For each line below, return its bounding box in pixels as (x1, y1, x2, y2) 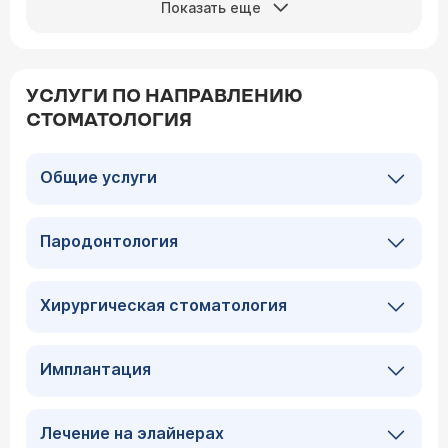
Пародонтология (40, 231, 178, 251)
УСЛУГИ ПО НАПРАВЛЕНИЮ (26, 86, 303, 107)
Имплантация (40, 359, 151, 379)
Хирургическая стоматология (40, 295, 287, 315)
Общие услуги (40, 167, 157, 187)
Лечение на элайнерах (40, 423, 224, 443)
